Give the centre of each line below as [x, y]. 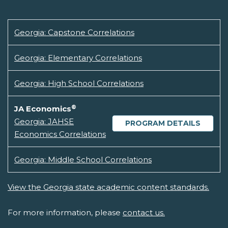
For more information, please [65, 213]
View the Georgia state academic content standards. [108, 187]
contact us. [144, 213]
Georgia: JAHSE [44, 122]
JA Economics [43, 109]
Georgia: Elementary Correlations [78, 58]
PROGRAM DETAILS [163, 123]
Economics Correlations [60, 134]
